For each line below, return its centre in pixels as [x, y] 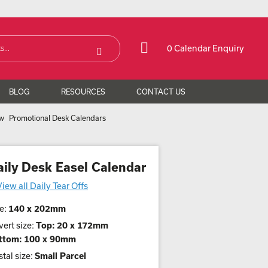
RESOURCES [83, 92]
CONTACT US [161, 92]
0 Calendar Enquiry [205, 48]
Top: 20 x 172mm [72, 225]
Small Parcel [60, 256]
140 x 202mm [37, 208]
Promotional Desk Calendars [57, 118]
